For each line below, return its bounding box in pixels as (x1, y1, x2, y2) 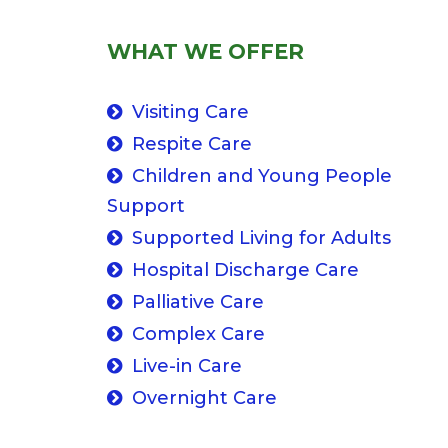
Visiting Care (132, 101, 249, 123)
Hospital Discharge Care (132, 259, 359, 281)
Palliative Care (132, 291, 264, 313)
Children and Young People (132, 165, 392, 187)
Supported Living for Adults (132, 227, 391, 249)
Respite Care (132, 133, 252, 155)
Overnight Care (132, 387, 277, 409)
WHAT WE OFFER (107, 39, 304, 64)
